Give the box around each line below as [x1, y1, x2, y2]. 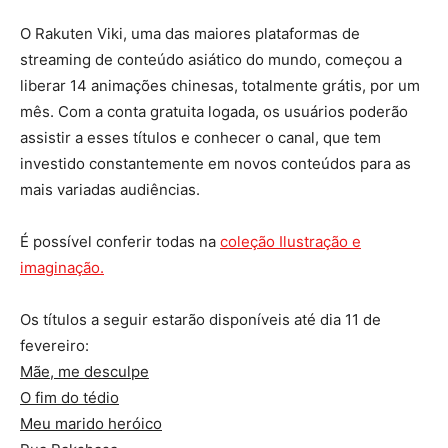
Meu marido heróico [20, 413, 162, 433]
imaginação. [20, 257, 104, 277]
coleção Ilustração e [220, 231, 361, 251]
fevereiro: [20, 335, 89, 355]
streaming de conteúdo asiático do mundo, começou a [20, 49, 402, 69]
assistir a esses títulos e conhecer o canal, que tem [20, 127, 381, 147]
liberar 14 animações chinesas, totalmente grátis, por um [20, 75, 420, 95]
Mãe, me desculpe [20, 361, 149, 381]
